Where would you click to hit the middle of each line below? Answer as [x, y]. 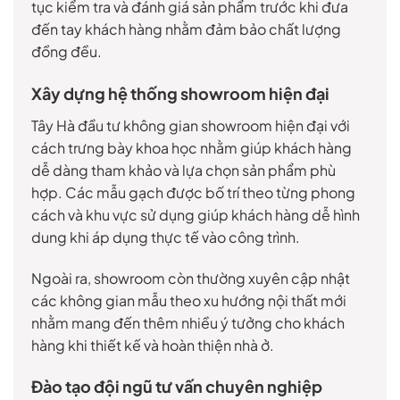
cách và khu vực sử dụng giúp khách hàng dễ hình [196, 214]
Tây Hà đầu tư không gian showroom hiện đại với [191, 125]
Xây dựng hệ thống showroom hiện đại [180, 93]
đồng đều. [67, 51]
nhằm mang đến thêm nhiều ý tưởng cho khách [188, 322]
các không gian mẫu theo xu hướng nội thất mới [189, 300]
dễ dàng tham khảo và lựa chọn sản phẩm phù [183, 170]
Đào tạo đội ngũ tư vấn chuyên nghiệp [177, 387]
